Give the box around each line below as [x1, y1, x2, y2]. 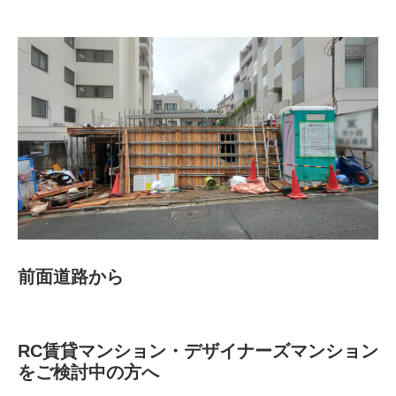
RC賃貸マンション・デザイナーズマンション [18, 341, 378, 362]
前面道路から [18, 267, 124, 287]
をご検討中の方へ [18, 362, 159, 383]
